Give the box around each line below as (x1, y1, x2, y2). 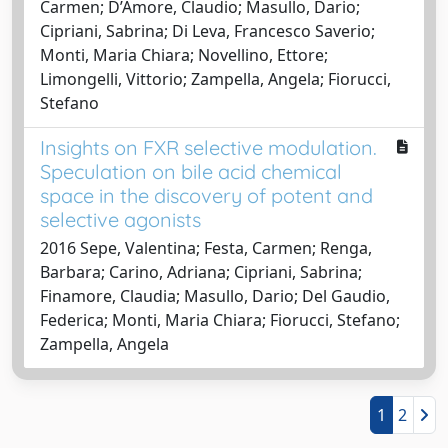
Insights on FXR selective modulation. (40, 134, 377, 160)
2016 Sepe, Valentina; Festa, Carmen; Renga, (40, 236, 372, 259)
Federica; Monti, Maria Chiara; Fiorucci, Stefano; (40, 308, 400, 331)
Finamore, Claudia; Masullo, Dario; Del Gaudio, (40, 284, 390, 307)
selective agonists (40, 206, 201, 232)
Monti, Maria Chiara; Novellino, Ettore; (40, 43, 328, 66)
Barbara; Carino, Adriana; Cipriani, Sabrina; (40, 260, 362, 283)
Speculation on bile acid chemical (40, 158, 342, 184)
